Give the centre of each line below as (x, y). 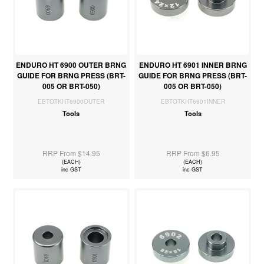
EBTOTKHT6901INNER (193, 102)
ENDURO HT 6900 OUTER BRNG (71, 65)
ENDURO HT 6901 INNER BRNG (193, 65)
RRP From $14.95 (71, 153)
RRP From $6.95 (193, 153)
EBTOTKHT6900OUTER (71, 102)
